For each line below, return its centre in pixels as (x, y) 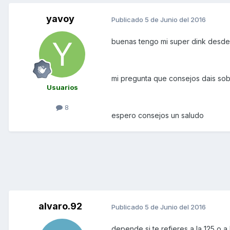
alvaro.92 (60, 206)
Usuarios (62, 88)
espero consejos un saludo (158, 116)
